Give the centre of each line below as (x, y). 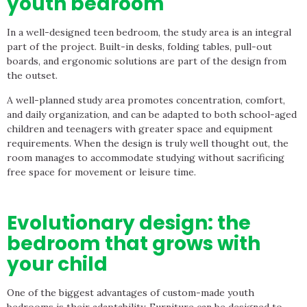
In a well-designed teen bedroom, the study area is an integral (149, 33)
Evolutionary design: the (129, 223)
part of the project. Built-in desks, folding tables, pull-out (139, 47)
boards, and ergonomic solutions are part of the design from (147, 61)
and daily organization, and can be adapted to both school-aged (152, 114)
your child (57, 265)
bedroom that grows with (134, 244)
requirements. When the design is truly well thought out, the (148, 143)
